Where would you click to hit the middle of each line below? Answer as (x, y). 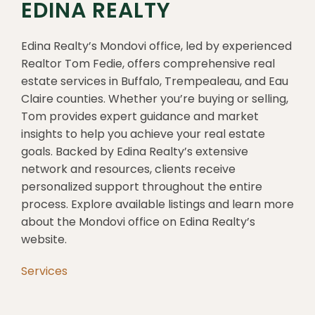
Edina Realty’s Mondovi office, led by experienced (156, 46)
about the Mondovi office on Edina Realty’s (138, 222)
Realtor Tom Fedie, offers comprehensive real (148, 64)
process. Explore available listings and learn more (157, 205)
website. (44, 240)
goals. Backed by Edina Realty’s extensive (135, 152)
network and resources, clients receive (128, 169)
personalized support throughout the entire (142, 187)
